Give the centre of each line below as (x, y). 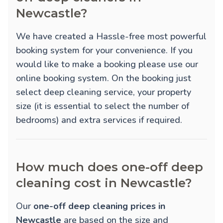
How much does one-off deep (110, 167)
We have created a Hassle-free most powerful (111, 37)
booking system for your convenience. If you (104, 51)
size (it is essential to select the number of (103, 106)
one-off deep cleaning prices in (99, 206)
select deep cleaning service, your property (104, 92)
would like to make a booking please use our (107, 64)
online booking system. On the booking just (104, 78)
